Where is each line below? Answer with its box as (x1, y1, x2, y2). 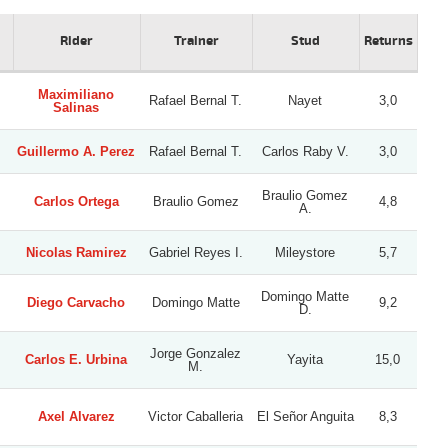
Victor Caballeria (148, 408, 243, 424)
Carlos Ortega (33, 193, 119, 209)
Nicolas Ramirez (25, 244, 127, 260)
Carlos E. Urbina (25, 351, 127, 367)
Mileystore (275, 244, 335, 260)
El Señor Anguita (256, 408, 354, 424)
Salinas (53, 99, 99, 115)
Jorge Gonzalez (150, 345, 241, 361)
